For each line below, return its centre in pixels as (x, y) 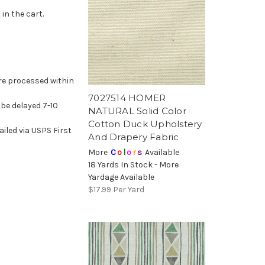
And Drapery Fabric (134, 137)
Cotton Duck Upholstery (145, 124)
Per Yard (129, 190)
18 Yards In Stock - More (133, 165)
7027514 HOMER (127, 98)
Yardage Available (121, 177)
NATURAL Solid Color (137, 111)
